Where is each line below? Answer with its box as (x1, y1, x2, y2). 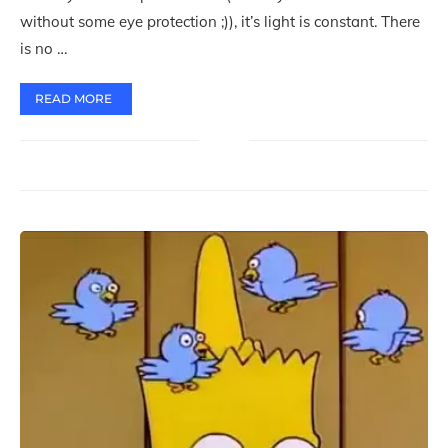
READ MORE (35, 91, 112, 106)
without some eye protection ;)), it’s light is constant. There (20, 12, 420, 31)
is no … (20, 39, 67, 58)
